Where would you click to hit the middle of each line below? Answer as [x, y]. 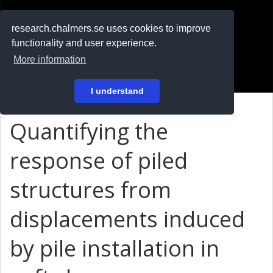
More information [50, 60]
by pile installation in [115, 248]
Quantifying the [89, 131]
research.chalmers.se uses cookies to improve [112, 29]
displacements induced [127, 219]
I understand [117, 91]
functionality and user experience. [84, 43]
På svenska [42, 51]
